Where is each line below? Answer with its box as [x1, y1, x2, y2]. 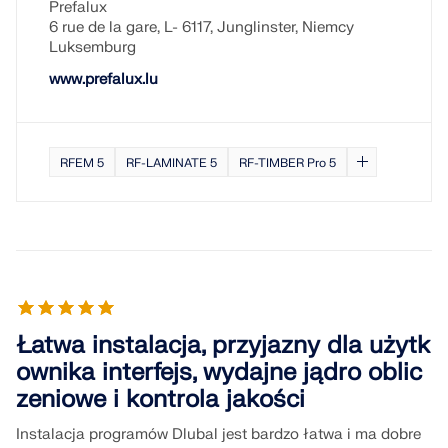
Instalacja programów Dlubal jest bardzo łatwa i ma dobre [16, 425, 421, 444]
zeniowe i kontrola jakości [16, 384, 305, 415]
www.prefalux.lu [49, 70, 158, 89]
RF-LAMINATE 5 [126, 155, 217, 171]
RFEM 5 [60, 155, 104, 171]
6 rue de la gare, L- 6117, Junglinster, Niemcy [49, 18, 354, 37]
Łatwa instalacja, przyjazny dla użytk [16, 330, 430, 361]
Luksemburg [49, 38, 136, 57]
